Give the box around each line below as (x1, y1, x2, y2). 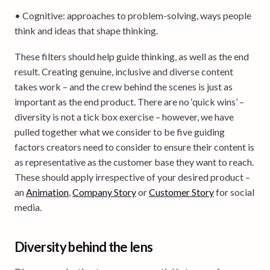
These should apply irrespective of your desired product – (14, 171, 250, 183)
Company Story (72, 186, 136, 198)
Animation (26, 186, 69, 198)
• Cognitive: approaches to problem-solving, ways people (14, 9, 251, 21)
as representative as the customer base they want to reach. (14, 155, 254, 168)
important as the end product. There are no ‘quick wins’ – (14, 95, 244, 107)
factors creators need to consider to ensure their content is (14, 140, 254, 152)
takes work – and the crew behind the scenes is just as (14, 80, 233, 92)
